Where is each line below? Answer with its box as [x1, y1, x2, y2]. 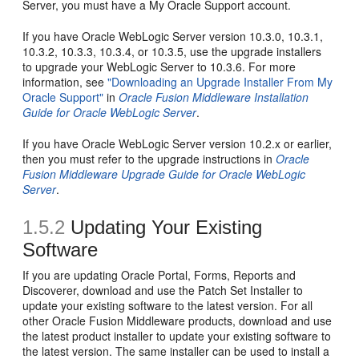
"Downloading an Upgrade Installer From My [107, 74, 333, 91]
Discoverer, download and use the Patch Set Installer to [22, 282, 304, 299]
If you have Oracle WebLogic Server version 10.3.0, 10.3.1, [22, 28, 324, 45]
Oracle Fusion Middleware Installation [119, 89, 309, 106]
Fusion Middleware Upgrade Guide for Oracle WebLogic [22, 166, 306, 183]
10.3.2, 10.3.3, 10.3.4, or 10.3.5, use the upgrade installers [22, 43, 322, 60]
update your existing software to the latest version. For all [22, 297, 313, 314]
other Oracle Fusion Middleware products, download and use [22, 313, 333, 329]
